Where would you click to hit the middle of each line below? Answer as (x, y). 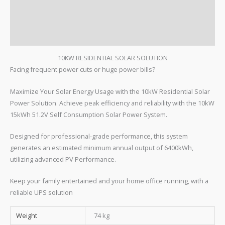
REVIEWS (23, 36)
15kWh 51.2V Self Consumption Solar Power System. (89, 114)
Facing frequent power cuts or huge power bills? (83, 70)
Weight (27, 215)
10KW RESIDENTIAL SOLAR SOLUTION (113, 58)
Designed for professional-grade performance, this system (99, 136)
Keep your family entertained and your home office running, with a (109, 181)
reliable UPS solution (41, 193)
